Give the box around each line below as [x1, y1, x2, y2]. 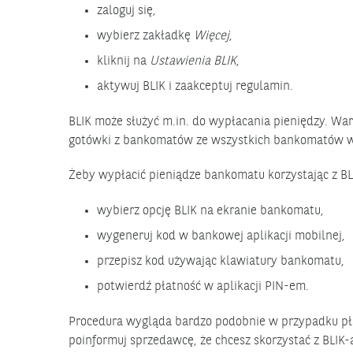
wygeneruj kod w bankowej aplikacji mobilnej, [97, 230, 345, 243]
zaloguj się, [97, 4, 156, 17]
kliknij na [97, 54, 150, 68]
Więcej [194, 29, 229, 43]
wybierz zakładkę [97, 29, 194, 43]
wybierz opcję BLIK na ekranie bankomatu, [97, 205, 324, 218]
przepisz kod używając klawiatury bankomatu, [97, 255, 344, 269]
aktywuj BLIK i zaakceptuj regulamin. [97, 80, 293, 93]
